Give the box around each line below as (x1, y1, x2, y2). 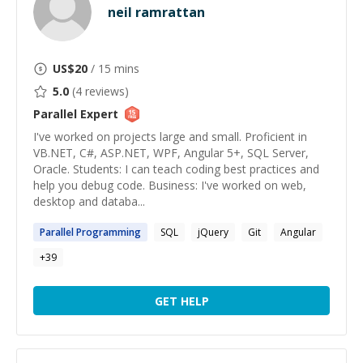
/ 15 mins (88, 61, 139, 76)
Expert (77, 106, 118, 122)
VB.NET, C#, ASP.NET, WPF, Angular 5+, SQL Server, (33, 145, 309, 160)
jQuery (198, 225, 228, 239)
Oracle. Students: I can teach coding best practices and (33, 161, 319, 177)
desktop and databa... (33, 194, 145, 209)
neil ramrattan (108, 3, 205, 21)
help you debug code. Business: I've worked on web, (33, 177, 306, 193)
